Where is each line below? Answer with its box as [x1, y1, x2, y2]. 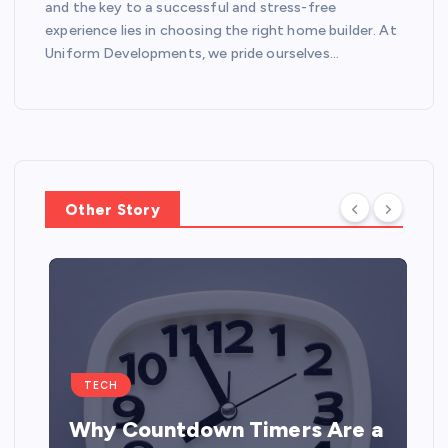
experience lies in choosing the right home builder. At [45, 21, 397, 39]
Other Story [65, 200, 160, 219]
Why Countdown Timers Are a [65, 416, 380, 444]
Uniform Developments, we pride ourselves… [45, 44, 339, 62]
